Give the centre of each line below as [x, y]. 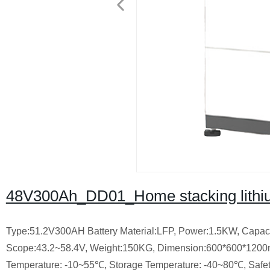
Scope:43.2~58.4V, [46, 248]
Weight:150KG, [122, 248]
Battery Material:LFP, [131, 231]
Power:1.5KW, [209, 231]
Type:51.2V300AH [45, 231]
